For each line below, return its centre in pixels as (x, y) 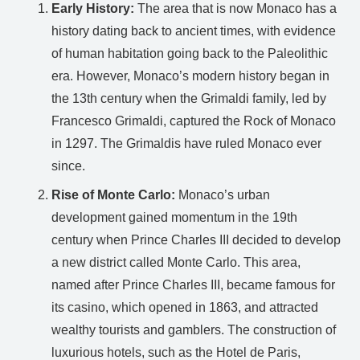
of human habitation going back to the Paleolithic (190, 53)
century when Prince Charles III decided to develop (196, 239)
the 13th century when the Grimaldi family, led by (189, 98)
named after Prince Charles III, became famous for (193, 284)
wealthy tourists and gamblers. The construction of (194, 329)
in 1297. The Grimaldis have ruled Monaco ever (186, 143)
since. (68, 166)
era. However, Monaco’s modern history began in (190, 76)
